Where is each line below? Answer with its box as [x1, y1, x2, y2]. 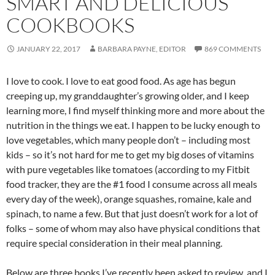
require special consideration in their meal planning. [6, 236, 222, 249]
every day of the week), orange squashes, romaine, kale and [6, 192, 252, 204]
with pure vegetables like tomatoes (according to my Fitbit [6, 163, 250, 175]
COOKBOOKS [6, 12, 134, 37]
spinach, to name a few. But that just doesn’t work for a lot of [6, 207, 258, 219]
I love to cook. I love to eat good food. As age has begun [6, 74, 236, 87]
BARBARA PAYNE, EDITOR [98, 44, 186, 53]
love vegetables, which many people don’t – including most [6, 133, 250, 145]
